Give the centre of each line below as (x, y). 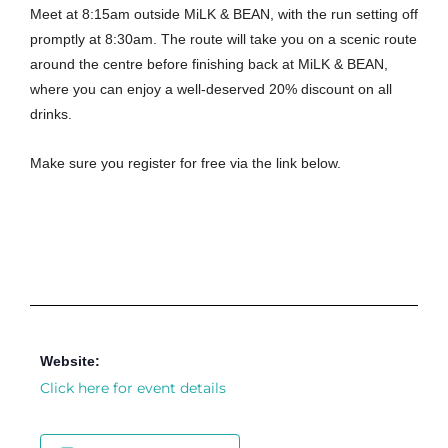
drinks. (51, 115)
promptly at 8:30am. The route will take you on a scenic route (223, 40)
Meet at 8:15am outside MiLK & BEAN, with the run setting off (224, 15)
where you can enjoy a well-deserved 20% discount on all (211, 90)
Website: (70, 362)
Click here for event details (133, 388)
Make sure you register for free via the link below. (185, 164)
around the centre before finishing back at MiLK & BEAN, (209, 65)
